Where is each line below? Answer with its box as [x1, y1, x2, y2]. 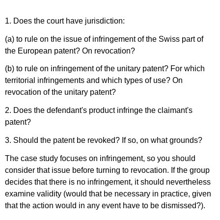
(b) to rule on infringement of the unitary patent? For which [5, 64, 205, 73]
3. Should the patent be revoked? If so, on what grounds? [5, 136, 202, 144]
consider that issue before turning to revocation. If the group [5, 165, 210, 174]
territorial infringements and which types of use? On [5, 76, 183, 85]
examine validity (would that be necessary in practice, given [5, 189, 211, 198]
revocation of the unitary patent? [5, 88, 116, 97]
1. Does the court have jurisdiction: [5, 16, 125, 25]
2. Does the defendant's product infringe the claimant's [5, 106, 192, 115]
